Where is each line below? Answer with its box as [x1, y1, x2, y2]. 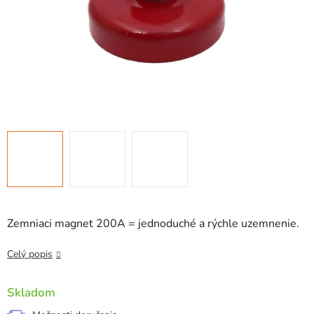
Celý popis [7, 247, 53, 261]
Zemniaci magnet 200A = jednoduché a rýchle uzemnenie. [7, 216, 299, 232]
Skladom [7, 285, 55, 301]
